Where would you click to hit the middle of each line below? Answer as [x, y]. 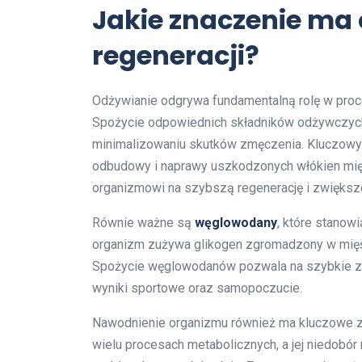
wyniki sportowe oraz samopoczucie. [197, 288]
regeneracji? [176, 55]
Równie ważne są [143, 222]
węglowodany [236, 222]
